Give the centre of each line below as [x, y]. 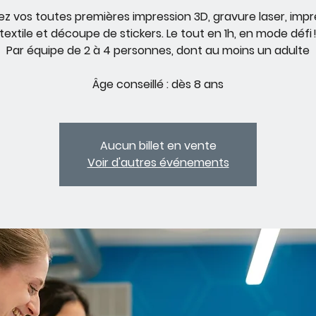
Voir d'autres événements [158, 163]
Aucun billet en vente [158, 146]
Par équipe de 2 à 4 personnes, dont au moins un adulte [158, 50]
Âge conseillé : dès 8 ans [158, 84]
